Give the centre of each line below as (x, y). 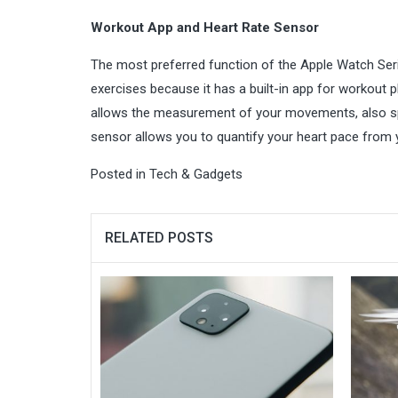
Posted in (120, 174)
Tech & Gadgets (196, 174)
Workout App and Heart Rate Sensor (205, 28)
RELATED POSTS (159, 238)
